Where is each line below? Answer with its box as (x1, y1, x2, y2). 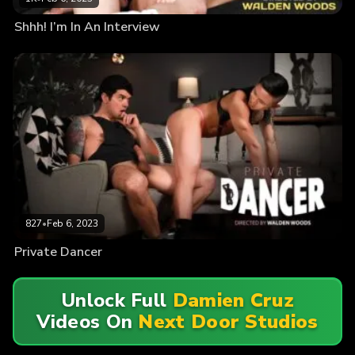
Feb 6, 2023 (47, 217, 98, 231)
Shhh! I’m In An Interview (14, 17, 160, 36)
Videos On (36, 308, 139, 334)
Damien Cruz (172, 287, 294, 313)
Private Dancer (14, 243, 102, 261)
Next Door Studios (138, 308, 319, 334)
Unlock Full (61, 287, 173, 313)
